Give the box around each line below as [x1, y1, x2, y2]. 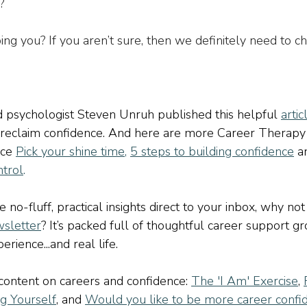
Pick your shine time [16, 143, 125, 160]
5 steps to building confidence [130, 143, 294, 160]
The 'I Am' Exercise [191, 273, 298, 290]
